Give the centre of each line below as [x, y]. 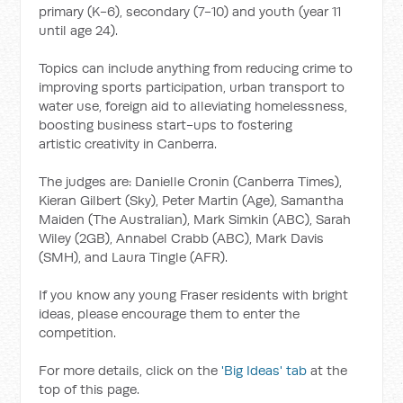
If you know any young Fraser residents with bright [194, 295]
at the [327, 370]
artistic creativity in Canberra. [128, 143]
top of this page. [90, 389]
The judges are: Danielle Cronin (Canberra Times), [191, 181]
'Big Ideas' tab [264, 370]
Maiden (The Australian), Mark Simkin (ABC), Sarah [195, 219]
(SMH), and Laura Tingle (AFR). [134, 257]
